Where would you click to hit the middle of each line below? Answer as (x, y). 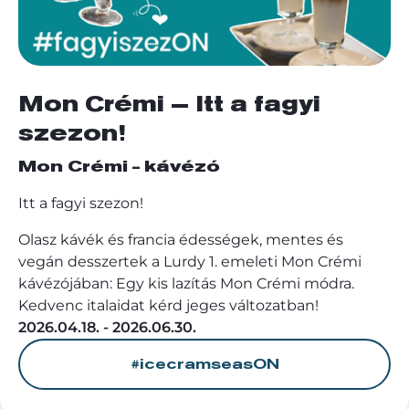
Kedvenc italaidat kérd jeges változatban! (168, 305)
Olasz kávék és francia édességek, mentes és (181, 240)
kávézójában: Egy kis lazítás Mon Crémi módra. (186, 283)
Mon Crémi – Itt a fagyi (169, 105)
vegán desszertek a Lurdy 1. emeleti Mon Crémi (190, 262)
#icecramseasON (204, 364)
